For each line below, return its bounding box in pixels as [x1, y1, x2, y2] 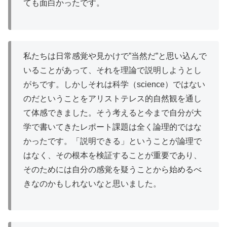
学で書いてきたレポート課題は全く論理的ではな [23, 122, 202, 131]
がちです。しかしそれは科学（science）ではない [23, 80, 205, 89]
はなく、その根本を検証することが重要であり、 [23, 150, 202, 160]
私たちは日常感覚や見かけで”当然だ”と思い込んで [23, 51, 207, 60]
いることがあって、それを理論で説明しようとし [23, 65, 202, 74]
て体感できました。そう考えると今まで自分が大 [23, 108, 202, 117]
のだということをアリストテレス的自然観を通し [23, 94, 202, 103]
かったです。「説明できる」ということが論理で [23, 136, 202, 145]
